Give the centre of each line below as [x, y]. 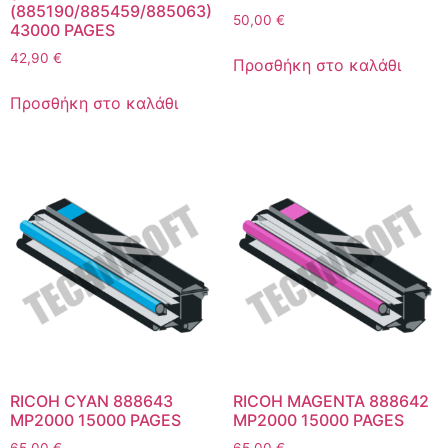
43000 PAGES [62, 29]
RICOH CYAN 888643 [91, 401]
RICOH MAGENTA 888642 [330, 401]
